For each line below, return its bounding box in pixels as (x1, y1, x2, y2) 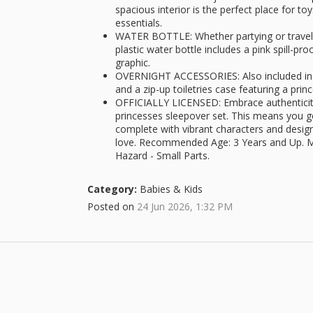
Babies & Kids (137, 182, 203, 196)
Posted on (87, 200, 137, 213)
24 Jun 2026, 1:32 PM (137, 200, 233, 213)
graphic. (115, 56, 150, 69)
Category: (87, 182, 137, 196)
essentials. (115, 16, 162, 29)
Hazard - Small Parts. (115, 149, 210, 162)
